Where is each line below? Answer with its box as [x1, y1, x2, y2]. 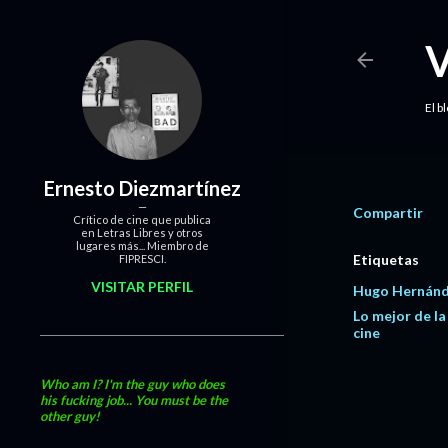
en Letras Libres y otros [81, 226, 203, 239]
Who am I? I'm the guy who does [40, 376, 225, 392]
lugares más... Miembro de [75, 239, 209, 252]
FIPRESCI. [118, 252, 166, 265]
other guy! [40, 408, 100, 424]
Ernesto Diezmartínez [43, 176, 241, 200]
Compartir [353, 204, 423, 221]
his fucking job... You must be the [40, 392, 228, 408]
